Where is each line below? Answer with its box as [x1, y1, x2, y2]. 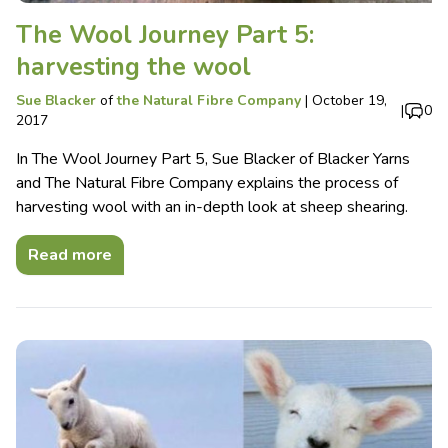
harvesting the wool [16, 50, 251, 85]
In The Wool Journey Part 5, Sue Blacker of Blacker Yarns [16, 148, 410, 171]
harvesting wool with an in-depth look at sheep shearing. [16, 196, 408, 219]
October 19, [312, 91, 387, 111]
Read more [28, 244, 112, 267]
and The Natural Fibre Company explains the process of [16, 172, 398, 195]
